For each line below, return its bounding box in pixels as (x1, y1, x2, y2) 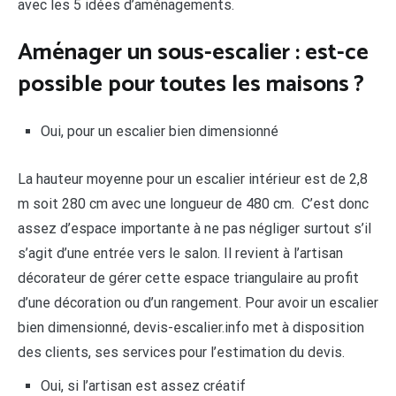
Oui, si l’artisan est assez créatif (40, 377, 246, 394)
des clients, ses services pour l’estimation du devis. (18, 343, 345, 361)
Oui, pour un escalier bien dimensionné (40, 123, 278, 141)
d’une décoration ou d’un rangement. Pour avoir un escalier (18, 293, 378, 311)
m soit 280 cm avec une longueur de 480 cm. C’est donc (18, 194, 369, 212)
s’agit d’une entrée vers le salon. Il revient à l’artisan (18, 244, 343, 262)
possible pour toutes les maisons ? (18, 65, 364, 103)
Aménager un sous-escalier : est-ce (18, 33, 369, 72)
